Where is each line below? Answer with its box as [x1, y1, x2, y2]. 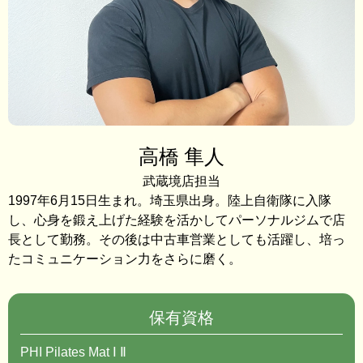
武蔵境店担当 [143, 174, 220, 189]
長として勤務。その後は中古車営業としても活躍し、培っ [8, 233, 345, 247]
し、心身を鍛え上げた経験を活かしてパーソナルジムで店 [8, 213, 345, 228]
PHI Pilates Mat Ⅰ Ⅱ [20, 345, 126, 360]
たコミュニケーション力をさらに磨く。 [8, 252, 241, 267]
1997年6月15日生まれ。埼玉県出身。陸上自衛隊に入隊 [8, 194, 331, 208]
